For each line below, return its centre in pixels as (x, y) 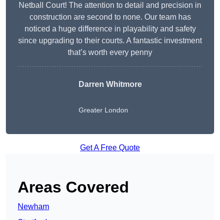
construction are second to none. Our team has (110, 17)
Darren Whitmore (110, 84)
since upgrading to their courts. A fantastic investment (110, 41)
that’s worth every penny (110, 53)
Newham (33, 207)
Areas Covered (73, 187)
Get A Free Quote (110, 148)
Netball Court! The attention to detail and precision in (110, 5)
